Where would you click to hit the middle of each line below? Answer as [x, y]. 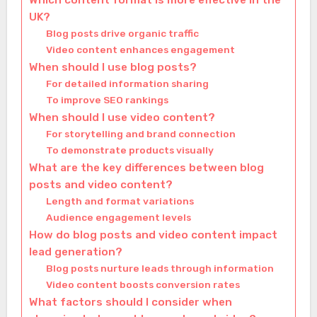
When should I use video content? [122, 118]
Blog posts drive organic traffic [122, 34]
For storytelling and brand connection [140, 134]
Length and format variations [120, 201]
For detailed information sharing [127, 84]
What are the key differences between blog [146, 168]
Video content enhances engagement [140, 50]
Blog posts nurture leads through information [160, 269]
